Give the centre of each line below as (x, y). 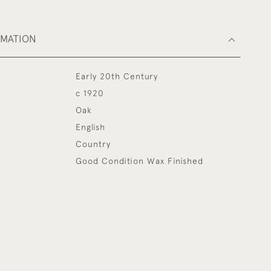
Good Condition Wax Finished (140, 161)
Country (93, 144)
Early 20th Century (117, 76)
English (91, 127)
